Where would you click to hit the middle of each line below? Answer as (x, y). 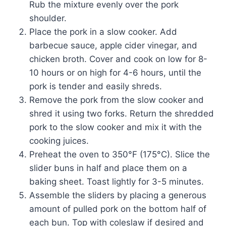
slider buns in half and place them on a (108, 168)
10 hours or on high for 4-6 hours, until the (115, 72)
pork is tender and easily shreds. (96, 86)
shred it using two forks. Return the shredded (122, 113)
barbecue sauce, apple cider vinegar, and (113, 45)
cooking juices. (59, 140)
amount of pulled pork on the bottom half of (118, 209)
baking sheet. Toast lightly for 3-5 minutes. (117, 181)
